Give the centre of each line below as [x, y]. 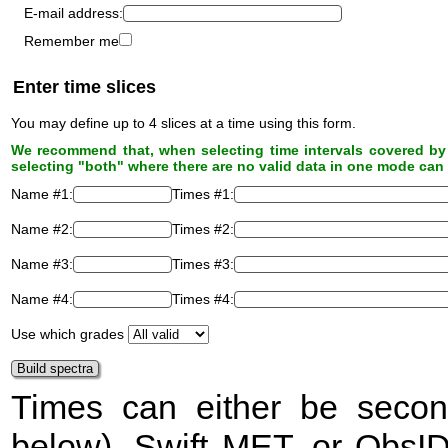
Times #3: [203, 264]
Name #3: [42, 264]
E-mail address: [73, 13]
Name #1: [42, 194]
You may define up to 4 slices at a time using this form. [183, 123]
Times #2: [203, 229]
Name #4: [42, 299]
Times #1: [203, 194]
